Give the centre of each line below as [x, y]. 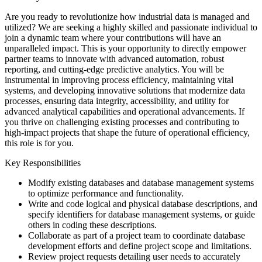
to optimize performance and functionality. [106, 193]
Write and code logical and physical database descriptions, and [143, 204]
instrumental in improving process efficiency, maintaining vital [119, 80]
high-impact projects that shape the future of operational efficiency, [127, 132]
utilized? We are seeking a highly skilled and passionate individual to [131, 27]
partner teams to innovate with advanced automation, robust [114, 58]
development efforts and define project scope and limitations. [140, 246]
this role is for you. [39, 143]
